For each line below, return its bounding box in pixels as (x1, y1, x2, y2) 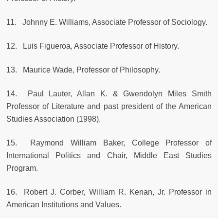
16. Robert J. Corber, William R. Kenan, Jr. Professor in (6, 188, 212, 197)
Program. (6, 164, 38, 173)
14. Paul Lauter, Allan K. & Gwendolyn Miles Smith (6, 90, 212, 98)
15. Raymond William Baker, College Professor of (6, 139, 212, 147)
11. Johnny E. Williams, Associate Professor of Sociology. (6, 18, 207, 27)
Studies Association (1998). (6, 115, 101, 124)
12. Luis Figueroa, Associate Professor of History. (6, 42, 179, 51)
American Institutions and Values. (6, 200, 121, 209)
